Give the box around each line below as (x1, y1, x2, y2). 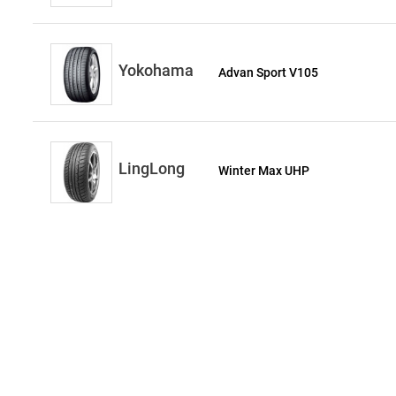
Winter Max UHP (218, 164, 310, 178)
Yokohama (118, 61, 194, 80)
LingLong (118, 159, 185, 178)
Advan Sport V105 (218, 65, 319, 80)
